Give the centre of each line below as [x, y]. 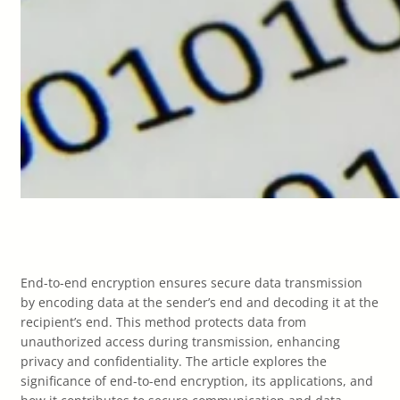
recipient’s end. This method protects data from [163, 322]
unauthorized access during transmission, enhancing [180, 342]
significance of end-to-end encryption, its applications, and [197, 381]
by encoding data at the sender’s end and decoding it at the [200, 302]
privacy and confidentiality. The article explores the [174, 361]
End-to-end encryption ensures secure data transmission [192, 283]
